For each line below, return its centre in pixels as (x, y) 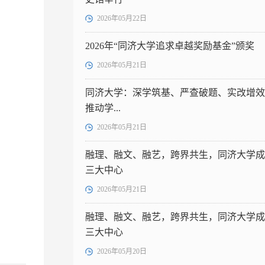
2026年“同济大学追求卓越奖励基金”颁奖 (170, 46)
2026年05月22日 (122, 18)
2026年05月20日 (122, 251)
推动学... (103, 108)
